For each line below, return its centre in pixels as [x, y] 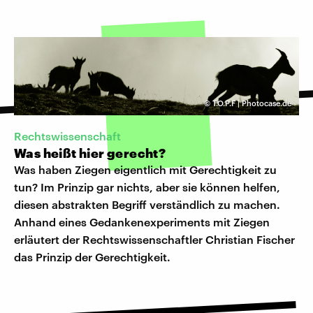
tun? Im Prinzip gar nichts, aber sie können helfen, [147, 187]
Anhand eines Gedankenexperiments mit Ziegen [142, 222]
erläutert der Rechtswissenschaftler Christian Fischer [154, 240]
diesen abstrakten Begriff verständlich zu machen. [147, 205]
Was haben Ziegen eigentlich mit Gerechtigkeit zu [145, 170]
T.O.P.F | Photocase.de [252, 103]
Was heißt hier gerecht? [90, 153]
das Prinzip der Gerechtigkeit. [92, 257]
